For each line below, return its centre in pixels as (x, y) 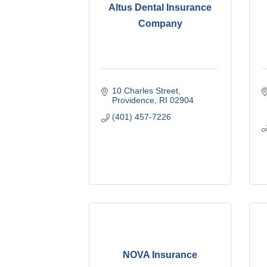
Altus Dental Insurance (160, 8)
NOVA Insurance (160, 254)
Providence (133, 100)
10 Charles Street (145, 90)
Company (160, 24)
